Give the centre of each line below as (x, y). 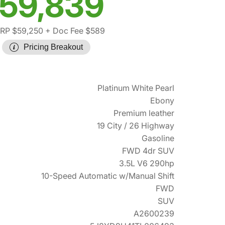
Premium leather (144, 113)
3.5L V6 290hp (147, 163)
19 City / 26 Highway (136, 126)
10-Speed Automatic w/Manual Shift (108, 176)
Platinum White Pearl (136, 88)
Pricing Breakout (53, 47)
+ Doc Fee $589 (74, 31)
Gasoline (158, 138)
